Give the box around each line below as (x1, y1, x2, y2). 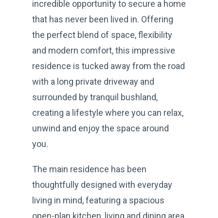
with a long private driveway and (32, 76, 154, 87)
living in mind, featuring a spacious (32, 195, 164, 205)
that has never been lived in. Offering (32, 14, 173, 24)
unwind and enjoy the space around (32, 123, 169, 133)
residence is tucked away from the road (32, 60, 185, 71)
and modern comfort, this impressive (32, 45, 175, 55)
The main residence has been (32, 163, 146, 174)
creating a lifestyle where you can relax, (32, 107, 183, 118)
